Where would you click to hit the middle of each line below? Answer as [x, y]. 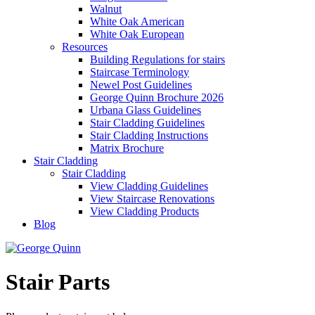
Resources [85, 47]
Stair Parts [58, 282]
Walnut [106, 9]
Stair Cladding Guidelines [147, 123]
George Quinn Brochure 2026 [157, 97]
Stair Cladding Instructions [149, 135]
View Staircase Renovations [152, 199]
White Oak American [137, 21]
